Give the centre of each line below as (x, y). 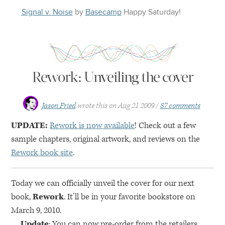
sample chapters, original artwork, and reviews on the (106, 139)
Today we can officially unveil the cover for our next (103, 183)
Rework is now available (92, 126)
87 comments (180, 106)
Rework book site (42, 153)
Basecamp (103, 12)
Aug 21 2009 (136, 106)
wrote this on (97, 106)
